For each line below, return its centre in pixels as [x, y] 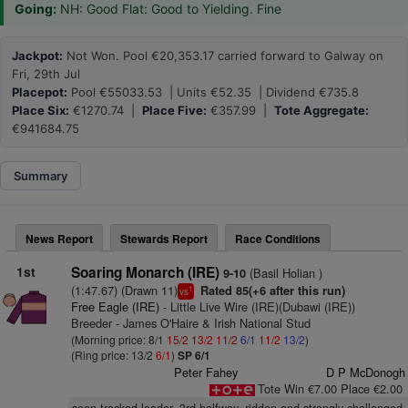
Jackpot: [37, 56]
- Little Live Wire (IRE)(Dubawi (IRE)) [257, 306]
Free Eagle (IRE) [115, 306]
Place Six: [41, 110]
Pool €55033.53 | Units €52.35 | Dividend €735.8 [213, 92]
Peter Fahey [206, 372]
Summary [41, 176]
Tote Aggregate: [321, 110]
